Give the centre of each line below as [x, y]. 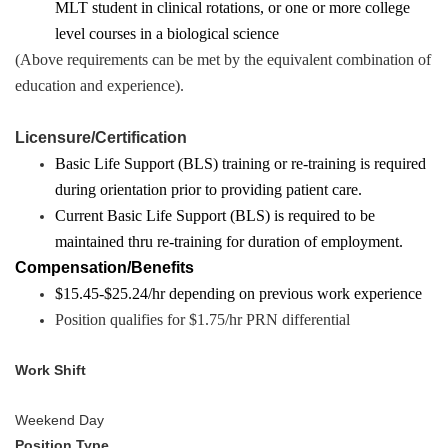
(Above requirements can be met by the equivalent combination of [223, 59]
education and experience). [99, 85]
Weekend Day [59, 420]
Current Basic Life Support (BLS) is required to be [215, 215]
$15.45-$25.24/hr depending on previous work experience [238, 293]
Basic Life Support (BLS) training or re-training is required [240, 163]
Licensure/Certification [101, 137]
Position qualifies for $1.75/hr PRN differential [202, 319]
